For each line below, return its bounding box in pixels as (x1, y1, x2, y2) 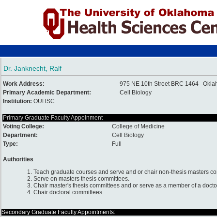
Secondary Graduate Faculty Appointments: (1, 209, 115, 216)
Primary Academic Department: (3, 89, 91, 96)
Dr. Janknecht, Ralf (3, 64, 62, 72)
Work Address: (3, 80, 45, 87)
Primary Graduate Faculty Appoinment (3, 114, 103, 121)
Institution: (3, 98, 32, 105)
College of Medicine (112, 123, 165, 130)
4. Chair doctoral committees (27, 189, 102, 196)
